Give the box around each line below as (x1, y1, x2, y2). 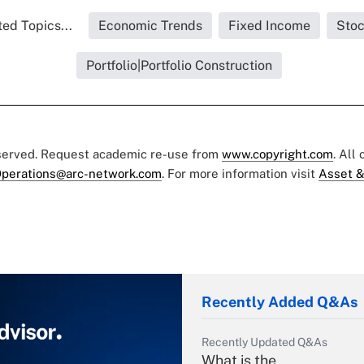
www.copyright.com (222, 147, 333, 161)
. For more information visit (162, 167, 318, 180)
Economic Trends (97, 18, 202, 33)
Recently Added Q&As (201, 293, 357, 310)
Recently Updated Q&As (201, 336, 327, 349)
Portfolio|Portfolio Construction (85, 58, 272, 73)
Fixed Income (227, 18, 310, 33)
